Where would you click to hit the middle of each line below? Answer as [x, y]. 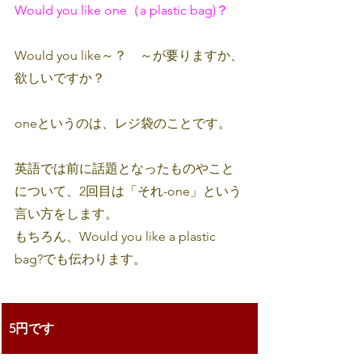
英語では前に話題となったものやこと [124, 168]
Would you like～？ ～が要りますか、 [129, 55]
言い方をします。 [66, 213]
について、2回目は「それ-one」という [128, 191]
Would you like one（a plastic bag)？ [122, 10]
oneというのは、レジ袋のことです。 [123, 123]
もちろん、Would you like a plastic [117, 236]
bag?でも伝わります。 [80, 259]
